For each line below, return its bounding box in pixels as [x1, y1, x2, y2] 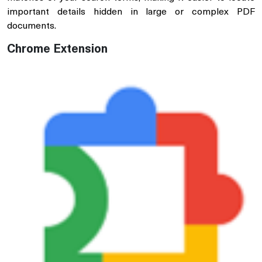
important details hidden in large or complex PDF [7, 7, 255, 17]
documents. [7, 21, 56, 31]
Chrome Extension [7, 43, 108, 56]
